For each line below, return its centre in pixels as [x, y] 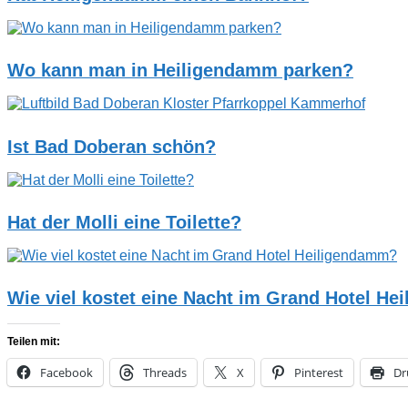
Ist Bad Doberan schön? [112, 146]
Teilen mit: [34, 342]
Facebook [66, 373]
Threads [165, 373]
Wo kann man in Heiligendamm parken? [180, 71]
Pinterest [319, 373]
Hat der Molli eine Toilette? [124, 222]
